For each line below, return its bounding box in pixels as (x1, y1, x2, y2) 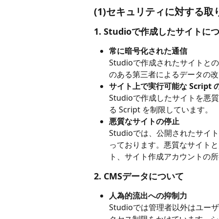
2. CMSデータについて (94, 170, 184, 182)
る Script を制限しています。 (109, 104, 213, 115)
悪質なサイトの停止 (109, 116, 179, 127)
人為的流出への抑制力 (109, 190, 187, 201)
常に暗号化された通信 (109, 45, 187, 56)
